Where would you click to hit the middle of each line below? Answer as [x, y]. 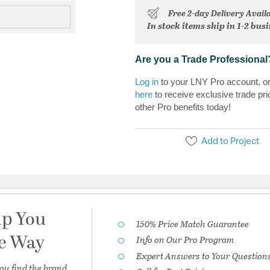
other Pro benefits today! [183, 107]
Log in [147, 81]
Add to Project [231, 141]
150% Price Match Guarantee [193, 223]
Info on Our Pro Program [185, 240]
